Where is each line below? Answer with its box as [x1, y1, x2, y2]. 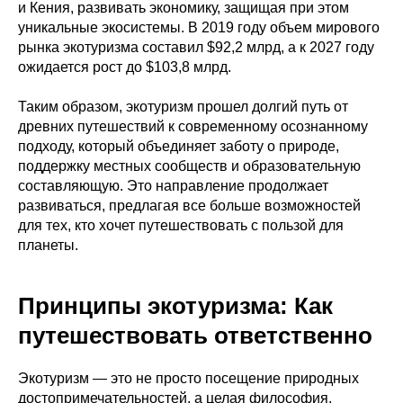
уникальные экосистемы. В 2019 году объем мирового [18, 20, 380, 35]
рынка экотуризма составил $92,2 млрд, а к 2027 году [18, 40, 374, 55]
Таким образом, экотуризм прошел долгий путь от [18, 99, 348, 114]
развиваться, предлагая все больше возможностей [18, 198, 361, 213]
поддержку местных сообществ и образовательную [18, 158, 361, 174]
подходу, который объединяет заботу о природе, [18, 139, 339, 154]
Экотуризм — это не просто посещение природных [18, 371, 359, 386]
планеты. [18, 237, 78, 253]
